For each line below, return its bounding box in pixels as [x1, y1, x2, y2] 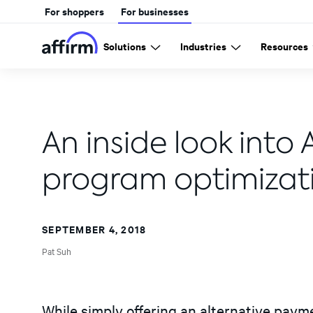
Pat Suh [42, 245, 71, 257]
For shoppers [45, 3, 104, 18]
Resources [261, 38, 308, 53]
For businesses [121, 3, 189, 18]
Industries [180, 38, 226, 53]
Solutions [103, 38, 146, 53]
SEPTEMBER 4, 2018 [42, 221, 147, 236]
